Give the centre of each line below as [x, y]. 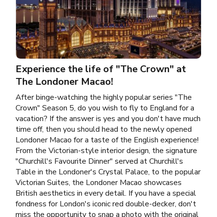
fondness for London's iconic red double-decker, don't [106, 204]
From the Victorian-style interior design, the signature [106, 150]
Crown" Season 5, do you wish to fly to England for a [105, 108]
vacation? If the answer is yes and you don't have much [108, 118]
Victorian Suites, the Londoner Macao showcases [99, 182]
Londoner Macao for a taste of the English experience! [107, 140]
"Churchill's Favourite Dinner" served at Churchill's [99, 161]
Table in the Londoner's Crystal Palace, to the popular [108, 172]
